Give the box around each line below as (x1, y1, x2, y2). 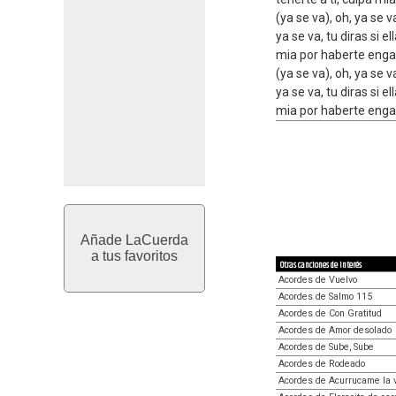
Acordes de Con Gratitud (278, 307, 382, 319)
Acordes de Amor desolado (278, 324, 392, 336)
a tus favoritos (91, 248, 178, 263)
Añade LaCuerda (80, 232, 188, 247)
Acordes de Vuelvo (278, 273, 357, 286)
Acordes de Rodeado (278, 357, 365, 369)
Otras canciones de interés (280, 257, 362, 272)
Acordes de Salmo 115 (278, 290, 372, 302)
